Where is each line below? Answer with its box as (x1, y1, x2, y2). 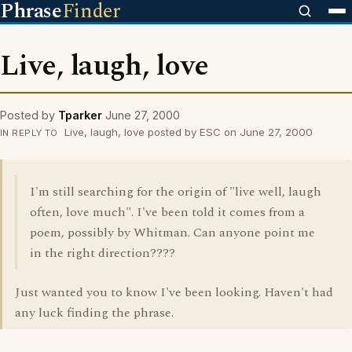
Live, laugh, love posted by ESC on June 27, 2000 (60, 126, 313, 138)
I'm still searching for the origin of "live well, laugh (30, 182, 321, 201)
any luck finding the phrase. (15, 303, 174, 322)
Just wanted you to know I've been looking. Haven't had (15, 283, 333, 302)
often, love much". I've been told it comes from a (30, 203, 305, 222)
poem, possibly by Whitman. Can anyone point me (30, 223, 315, 242)
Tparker (58, 108, 102, 122)
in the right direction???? (30, 244, 175, 262)
